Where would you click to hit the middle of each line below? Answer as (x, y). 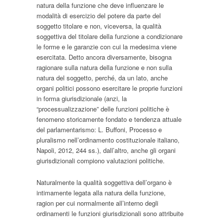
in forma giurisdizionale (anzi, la (82, 99)
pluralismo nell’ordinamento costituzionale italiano (107, 140)
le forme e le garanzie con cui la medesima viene (107, 47)
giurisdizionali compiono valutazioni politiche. (101, 161)
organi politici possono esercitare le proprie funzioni (110, 88)
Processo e (146, 130)
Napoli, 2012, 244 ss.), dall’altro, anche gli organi (106, 150)
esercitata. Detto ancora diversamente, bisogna (104, 57)
